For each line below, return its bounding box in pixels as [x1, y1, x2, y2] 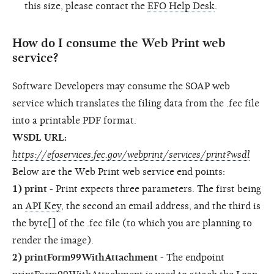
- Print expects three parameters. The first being [47, 183, 261, 194]
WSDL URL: [12, 131, 67, 143]
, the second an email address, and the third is [61, 200, 261, 212]
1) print [12, 183, 47, 194]
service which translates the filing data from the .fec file [12, 97, 259, 109]
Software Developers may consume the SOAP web [12, 80, 230, 92]
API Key [25, 200, 61, 212]
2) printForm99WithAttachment [12, 251, 158, 263]
